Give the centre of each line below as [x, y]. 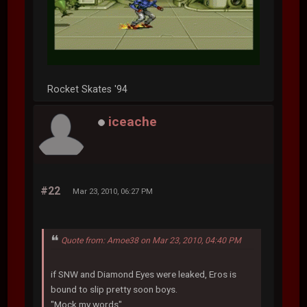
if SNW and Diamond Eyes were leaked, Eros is [144, 274]
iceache [133, 121]
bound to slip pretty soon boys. [114, 290]
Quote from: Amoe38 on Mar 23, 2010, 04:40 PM [151, 241]
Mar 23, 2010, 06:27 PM [113, 192]
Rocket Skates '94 [88, 90]
